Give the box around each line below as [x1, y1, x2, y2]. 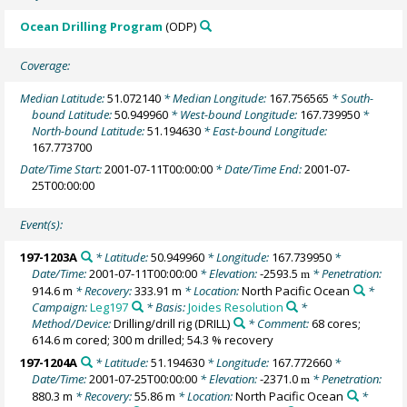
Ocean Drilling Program [20, 17, 164, 35]
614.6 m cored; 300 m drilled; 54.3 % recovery [32, 332, 274, 349]
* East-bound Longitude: [201, 122, 328, 139]
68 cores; [311, 315, 361, 333]
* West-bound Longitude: [168, 105, 301, 123]
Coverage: [20, 56, 71, 74]
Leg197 [90, 299, 129, 316]
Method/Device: [32, 315, 114, 333]
